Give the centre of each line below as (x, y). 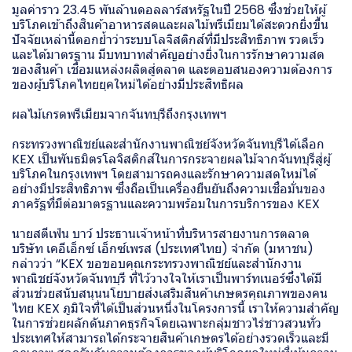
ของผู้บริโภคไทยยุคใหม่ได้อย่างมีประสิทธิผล (128, 84)
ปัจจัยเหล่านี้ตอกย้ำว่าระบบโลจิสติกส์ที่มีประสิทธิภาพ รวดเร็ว (168, 39)
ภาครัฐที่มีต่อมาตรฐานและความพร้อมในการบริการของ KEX (166, 203)
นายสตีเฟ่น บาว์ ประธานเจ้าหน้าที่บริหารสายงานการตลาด (161, 233)
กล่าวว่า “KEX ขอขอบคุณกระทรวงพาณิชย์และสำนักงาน (157, 263)
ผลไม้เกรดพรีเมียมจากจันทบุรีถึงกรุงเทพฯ (119, 114)
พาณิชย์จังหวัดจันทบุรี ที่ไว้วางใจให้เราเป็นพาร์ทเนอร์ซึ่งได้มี (167, 278)
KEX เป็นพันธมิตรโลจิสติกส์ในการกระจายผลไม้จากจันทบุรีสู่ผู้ (171, 159)
